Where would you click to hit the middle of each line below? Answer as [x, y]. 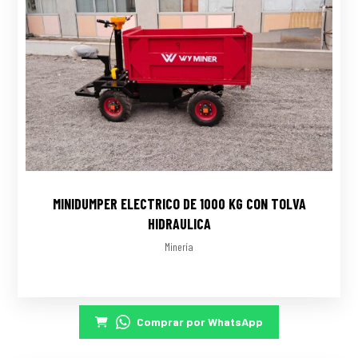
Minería [179, 247]
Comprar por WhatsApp [200, 322]
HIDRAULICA [179, 224]
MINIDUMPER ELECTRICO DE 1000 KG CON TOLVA [179, 204]
